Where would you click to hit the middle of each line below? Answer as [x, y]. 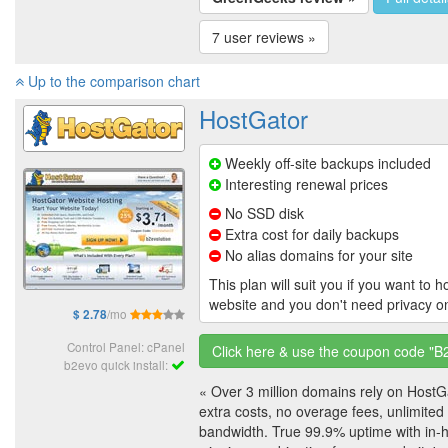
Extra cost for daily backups [310, 234]
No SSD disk [262, 213]
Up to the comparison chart [112, 81]
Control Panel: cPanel [126, 346]
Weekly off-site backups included [326, 163]
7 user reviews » [264, 36]
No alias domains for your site [317, 255]
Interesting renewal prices [304, 184]
